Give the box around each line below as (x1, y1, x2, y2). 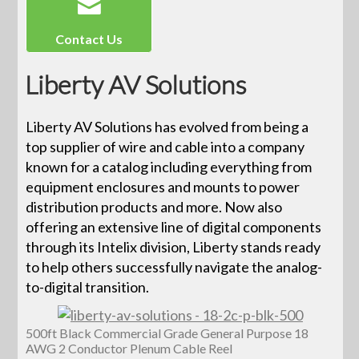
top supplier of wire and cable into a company (26, 137, 305, 155)
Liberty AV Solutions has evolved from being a (26, 117, 309, 135)
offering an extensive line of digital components (26, 217, 322, 236)
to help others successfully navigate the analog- (26, 257, 323, 276)
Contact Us (55, 31, 123, 47)
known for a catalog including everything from (26, 157, 313, 175)
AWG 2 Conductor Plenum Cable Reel (26, 341, 233, 357)
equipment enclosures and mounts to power (26, 177, 301, 196)
